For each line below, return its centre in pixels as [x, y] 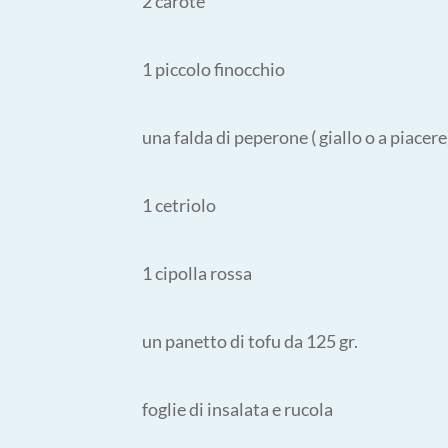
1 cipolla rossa [197, 273]
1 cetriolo [179, 205]
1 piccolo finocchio [213, 69]
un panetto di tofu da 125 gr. [250, 341]
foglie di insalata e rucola [237, 409]
